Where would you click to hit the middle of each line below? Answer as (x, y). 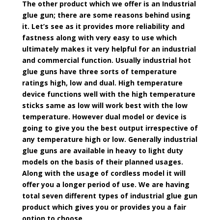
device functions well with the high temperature (109, 94)
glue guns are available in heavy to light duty (102, 151)
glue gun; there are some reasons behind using (106, 15)
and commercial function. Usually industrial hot (106, 60)
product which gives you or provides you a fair (104, 207)
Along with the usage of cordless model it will (104, 173)
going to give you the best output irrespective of (110, 128)
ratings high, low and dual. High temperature (102, 83)
